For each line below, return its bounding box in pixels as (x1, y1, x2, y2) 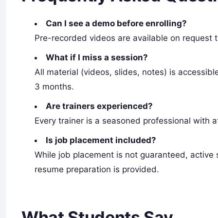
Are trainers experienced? (46, 101, 153, 111)
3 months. (35, 82, 74, 92)
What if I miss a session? (46, 53, 148, 63)
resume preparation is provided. (35, 164, 160, 175)
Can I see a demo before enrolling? (46, 18, 187, 29)
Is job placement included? (46, 135, 157, 145)
